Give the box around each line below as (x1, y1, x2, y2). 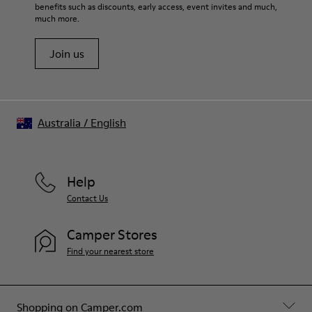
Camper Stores (67, 225, 157, 244)
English (91, 115, 126, 130)
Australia (38, 115, 81, 130)
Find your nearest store (67, 245, 154, 257)
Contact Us (67, 192, 108, 204)
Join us (49, 46, 84, 61)
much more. (35, 13, 79, 24)
